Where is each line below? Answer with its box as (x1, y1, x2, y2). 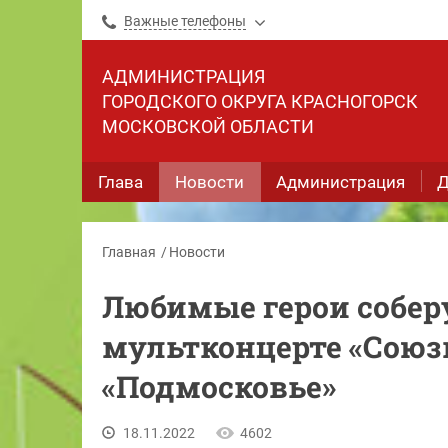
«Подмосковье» (102, 367, 336, 406)
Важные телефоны (124, 13, 246, 29)
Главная (102, 244, 156, 260)
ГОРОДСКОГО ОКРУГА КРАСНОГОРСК (102, 91, 418, 112)
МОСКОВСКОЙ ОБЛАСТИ (102, 116, 314, 137)
